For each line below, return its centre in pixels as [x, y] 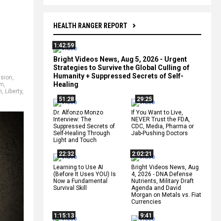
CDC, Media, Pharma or [163, 126]
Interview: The [72, 119]
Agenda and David [156, 188]
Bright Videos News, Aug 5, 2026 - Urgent [120, 59]
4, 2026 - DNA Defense [162, 174]
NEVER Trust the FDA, [161, 119]
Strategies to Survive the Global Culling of [121, 67]
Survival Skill [70, 188]
